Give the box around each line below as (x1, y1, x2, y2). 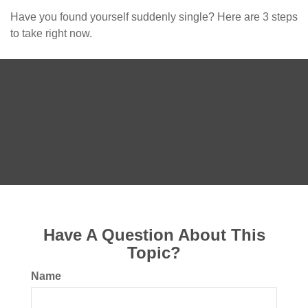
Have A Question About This (43, 225, 265, 245)
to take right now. (10, 27, 92, 40)
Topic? (127, 243, 181, 263)
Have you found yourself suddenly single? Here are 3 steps (10, 11, 298, 23)
